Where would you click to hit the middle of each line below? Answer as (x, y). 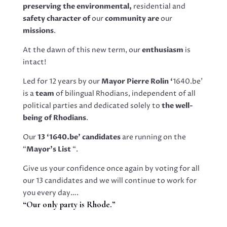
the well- (176, 106)
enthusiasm (162, 50)
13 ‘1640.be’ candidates (79, 137)
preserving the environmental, (77, 7)
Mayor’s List (49, 149)
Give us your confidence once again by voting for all (111, 169)
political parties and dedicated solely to (91, 106)
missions (38, 31)
